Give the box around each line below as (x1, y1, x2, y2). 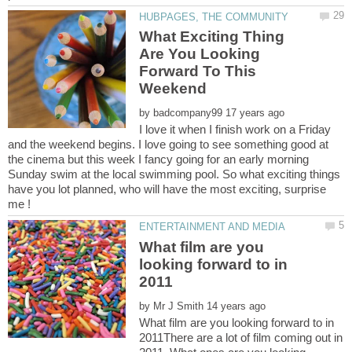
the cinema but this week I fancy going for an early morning (8, 152, 309, 167)
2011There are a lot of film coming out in (139, 330, 343, 344)
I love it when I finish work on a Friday (139, 123, 332, 137)
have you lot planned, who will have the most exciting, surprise (8, 182, 326, 196)
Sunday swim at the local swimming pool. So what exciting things (8, 167, 340, 181)
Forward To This (139, 63, 257, 80)
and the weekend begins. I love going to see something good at (8, 137, 328, 152)
